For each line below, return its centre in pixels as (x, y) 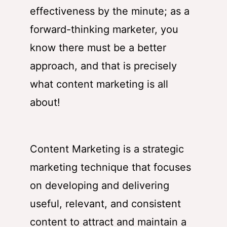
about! (45, 102)
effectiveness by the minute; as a (110, 11)
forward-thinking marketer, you (104, 29)
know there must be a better (98, 47)
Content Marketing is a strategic (107, 149)
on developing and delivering (100, 185)
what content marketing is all (99, 84)
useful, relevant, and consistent (105, 203)
